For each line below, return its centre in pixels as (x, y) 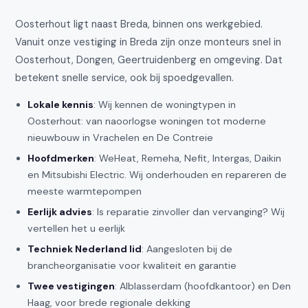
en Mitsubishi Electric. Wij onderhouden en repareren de (157, 174)
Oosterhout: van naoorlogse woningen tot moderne (147, 121)
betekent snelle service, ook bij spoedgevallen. (125, 77)
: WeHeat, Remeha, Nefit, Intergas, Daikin (188, 158)
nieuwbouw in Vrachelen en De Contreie (121, 137)
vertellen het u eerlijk (77, 228)
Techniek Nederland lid (85, 249)
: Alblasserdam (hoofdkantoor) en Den (203, 286)
